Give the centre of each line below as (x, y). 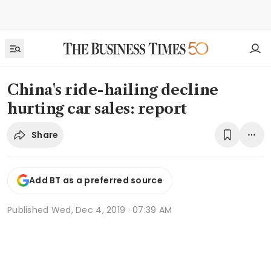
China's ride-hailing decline (113, 90)
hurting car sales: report (97, 109)
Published (29, 210)
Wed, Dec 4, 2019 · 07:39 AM (112, 210)
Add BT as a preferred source (96, 181)
